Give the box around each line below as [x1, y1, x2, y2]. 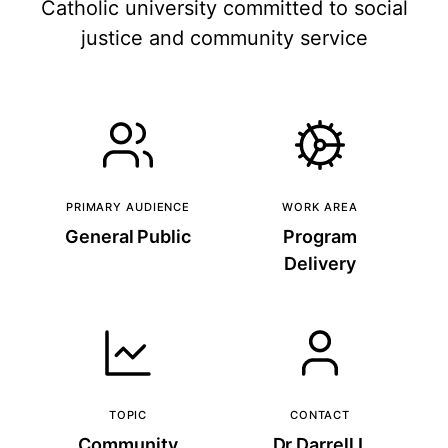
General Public [65, 226, 191, 247]
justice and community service [80, 26, 368, 50]
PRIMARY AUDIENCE [65, 200, 191, 214]
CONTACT [289, 408, 351, 422]
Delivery [284, 253, 356, 274]
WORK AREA [282, 200, 358, 214]
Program [283, 226, 357, 247]
